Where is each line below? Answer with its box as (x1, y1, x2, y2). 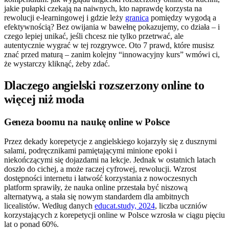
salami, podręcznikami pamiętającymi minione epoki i (4, 146, 177, 155)
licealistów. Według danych (4, 201, 95, 211)
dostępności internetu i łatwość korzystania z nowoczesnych (4, 174, 197, 183)
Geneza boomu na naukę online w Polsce (4, 116, 170, 127)
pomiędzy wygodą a (149, 13, 216, 22)
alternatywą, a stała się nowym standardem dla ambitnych (4, 192, 189, 201)
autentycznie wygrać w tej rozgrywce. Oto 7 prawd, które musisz (4, 40, 214, 50)
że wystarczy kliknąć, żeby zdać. (4, 59, 110, 68)
